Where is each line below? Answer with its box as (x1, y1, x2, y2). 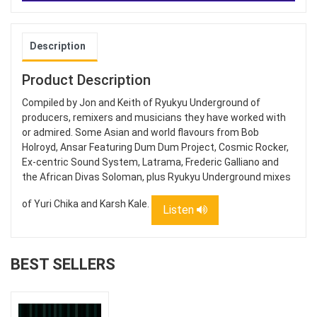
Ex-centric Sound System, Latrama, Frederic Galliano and (22, 156, 279, 168)
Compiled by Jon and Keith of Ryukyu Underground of (22, 97, 260, 109)
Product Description (22, 71, 151, 89)
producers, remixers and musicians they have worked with (22, 112, 286, 124)
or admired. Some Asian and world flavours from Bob (22, 127, 259, 139)
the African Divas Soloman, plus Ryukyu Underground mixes (22, 171, 291, 183)
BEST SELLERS (11, 255, 115, 274)
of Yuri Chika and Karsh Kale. (22, 198, 151, 210)
